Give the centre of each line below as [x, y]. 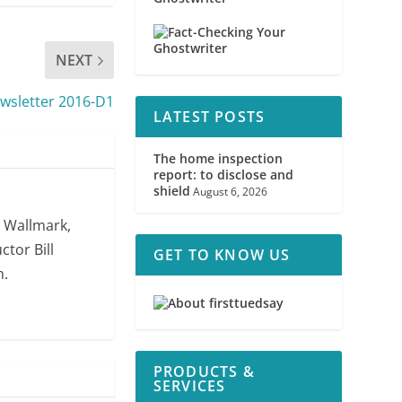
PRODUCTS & [204, 372]
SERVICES [189, 386]
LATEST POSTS [209, 117]
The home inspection [218, 159]
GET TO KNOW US [222, 255]
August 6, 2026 [230, 192]
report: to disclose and [223, 175]
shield [171, 191]
